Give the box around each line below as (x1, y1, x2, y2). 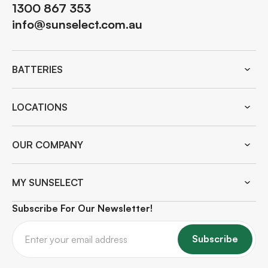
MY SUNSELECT (12, 176, 84, 188)
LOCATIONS (12, 101, 68, 113)
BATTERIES (12, 63, 63, 75)
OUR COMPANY (12, 139, 83, 151)
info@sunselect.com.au (12, 17, 142, 32)
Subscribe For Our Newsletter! (12, 202, 153, 214)
